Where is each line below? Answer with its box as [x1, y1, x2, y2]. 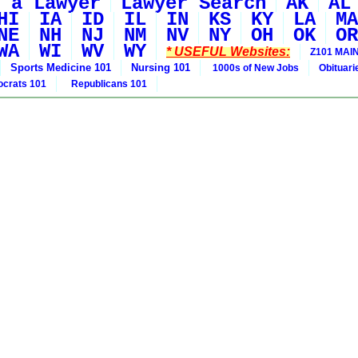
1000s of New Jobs [210, 62, 299, 74]
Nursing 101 [131, 62, 190, 74]
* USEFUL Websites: [166, 45, 290, 59]
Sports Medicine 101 [10, 62, 111, 74]
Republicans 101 [66, 78, 147, 90]
